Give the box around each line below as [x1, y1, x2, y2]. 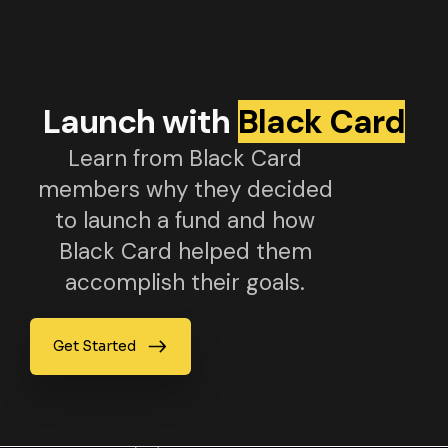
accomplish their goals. [65, 268, 306, 298]
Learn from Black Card [68, 144, 303, 174]
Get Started [52, 337, 136, 356]
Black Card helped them [58, 237, 312, 267]
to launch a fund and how [55, 206, 316, 236]
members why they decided [37, 175, 333, 205]
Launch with [43, 100, 238, 144]
